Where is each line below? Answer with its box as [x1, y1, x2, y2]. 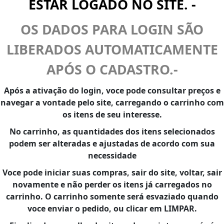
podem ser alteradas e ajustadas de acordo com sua [9, 137, 215, 149]
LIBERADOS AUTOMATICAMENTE [6, 40, 218, 58]
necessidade [87, 149, 136, 161]
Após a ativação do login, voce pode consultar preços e [3, 84, 220, 96]
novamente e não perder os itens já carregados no [12, 178, 212, 190]
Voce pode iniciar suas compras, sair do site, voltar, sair [2, 166, 222, 178]
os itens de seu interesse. [62, 108, 162, 120]
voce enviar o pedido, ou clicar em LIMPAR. [27, 202, 197, 214]
